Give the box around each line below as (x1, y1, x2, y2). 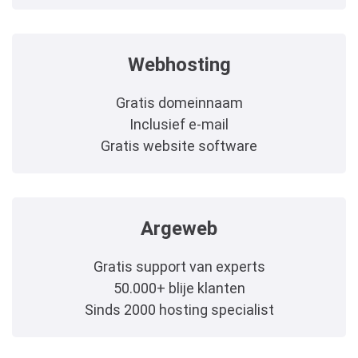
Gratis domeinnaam (115, 94, 243, 111)
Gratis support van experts (93, 258, 265, 275)
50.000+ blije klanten (113, 280, 245, 296)
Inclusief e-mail (129, 116, 229, 133)
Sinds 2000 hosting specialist (84, 301, 274, 318)
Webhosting (127, 54, 231, 76)
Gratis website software (101, 137, 257, 154)
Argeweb (141, 217, 217, 240)
